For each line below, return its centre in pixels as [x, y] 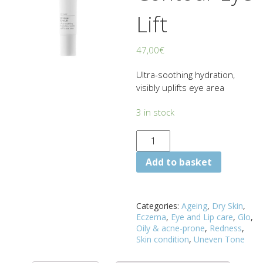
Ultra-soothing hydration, [186, 74]
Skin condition [163, 239]
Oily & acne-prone [171, 228]
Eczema [151, 217]
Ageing [195, 205]
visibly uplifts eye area [181, 87]
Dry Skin [228, 205]
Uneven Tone [220, 239]
